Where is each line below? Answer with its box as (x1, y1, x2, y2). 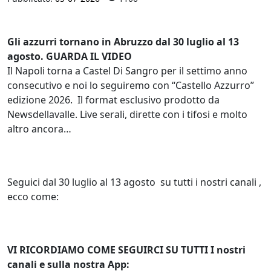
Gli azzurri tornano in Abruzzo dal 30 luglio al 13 (7, 34, 239, 48)
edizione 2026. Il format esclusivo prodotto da (7, 93, 220, 106)
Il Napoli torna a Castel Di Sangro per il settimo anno (7, 64, 247, 77)
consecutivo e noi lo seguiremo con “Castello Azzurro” (7, 78, 254, 92)
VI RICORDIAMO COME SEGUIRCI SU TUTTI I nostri (7, 243, 246, 256)
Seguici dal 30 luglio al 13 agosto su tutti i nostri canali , (7, 175, 261, 189)
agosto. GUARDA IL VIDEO (7, 49, 132, 63)
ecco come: (7, 189, 59, 203)
